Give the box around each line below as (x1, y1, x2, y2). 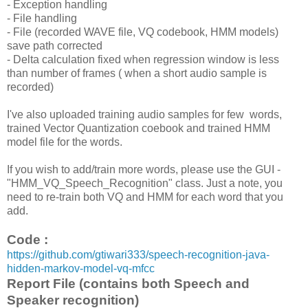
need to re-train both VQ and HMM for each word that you (7, 190, 283, 203)
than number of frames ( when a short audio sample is (7, 67, 267, 79)
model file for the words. (7, 135, 122, 148)
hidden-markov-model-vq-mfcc (7, 262, 155, 274)
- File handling (7, 12, 77, 24)
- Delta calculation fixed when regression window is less (7, 53, 279, 65)
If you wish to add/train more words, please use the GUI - (7, 163, 280, 175)
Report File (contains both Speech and (7, 276, 250, 291)
